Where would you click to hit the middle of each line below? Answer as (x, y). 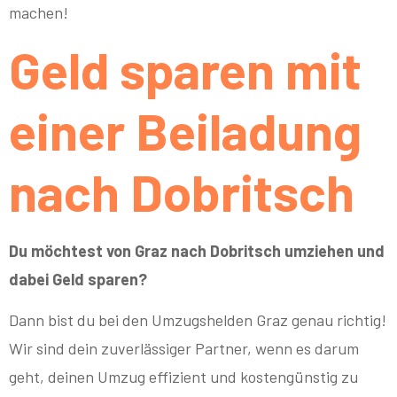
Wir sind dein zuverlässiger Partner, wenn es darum (184, 349)
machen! (39, 12)
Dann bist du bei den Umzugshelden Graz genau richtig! (198, 320)
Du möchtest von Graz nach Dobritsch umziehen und (197, 251)
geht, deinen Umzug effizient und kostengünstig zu (183, 377)
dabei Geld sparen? (78, 280)
